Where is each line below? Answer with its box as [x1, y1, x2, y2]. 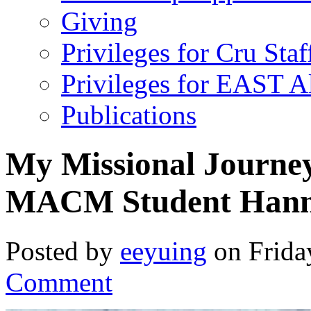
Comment [6, 267, 112, 297]
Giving [61, 6, 137, 36]
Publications [61, 99, 196, 130]
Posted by [6, 235, 120, 266]
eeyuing [120, 235, 207, 266]
